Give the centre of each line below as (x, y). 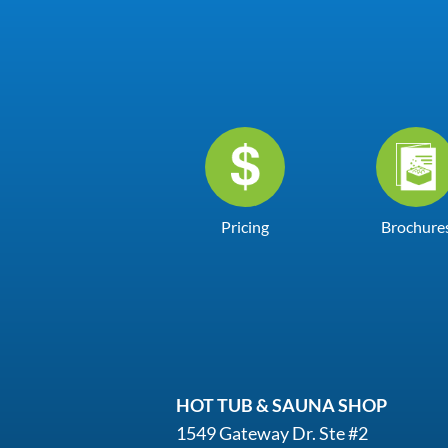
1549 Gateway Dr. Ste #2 (272, 433)
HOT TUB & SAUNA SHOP (281, 405)
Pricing (245, 226)
